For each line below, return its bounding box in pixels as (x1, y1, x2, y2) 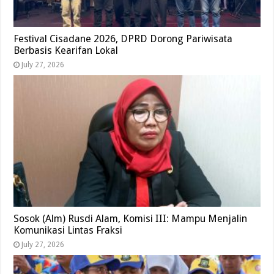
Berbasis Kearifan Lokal (13, 44, 119, 56)
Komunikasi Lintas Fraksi (13, 224, 123, 236)
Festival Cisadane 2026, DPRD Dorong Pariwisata (13, 32, 233, 45)
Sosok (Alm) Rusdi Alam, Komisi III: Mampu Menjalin (13, 212, 248, 224)
